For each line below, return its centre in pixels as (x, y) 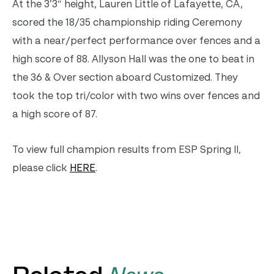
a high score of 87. (55, 113)
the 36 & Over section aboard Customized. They (125, 77)
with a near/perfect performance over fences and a (136, 40)
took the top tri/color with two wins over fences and (136, 95)
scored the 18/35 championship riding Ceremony (127, 22)
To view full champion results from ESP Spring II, (127, 149)
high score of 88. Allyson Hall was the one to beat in (133, 58)
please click (41, 167)
